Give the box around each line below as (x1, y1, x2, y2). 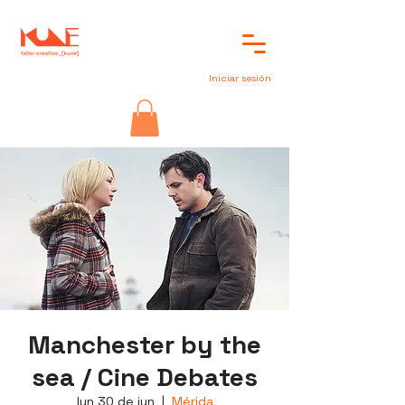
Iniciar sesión (209, 72, 271, 84)
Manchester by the (28, 327, 261, 361)
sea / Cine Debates (32, 360, 258, 393)
